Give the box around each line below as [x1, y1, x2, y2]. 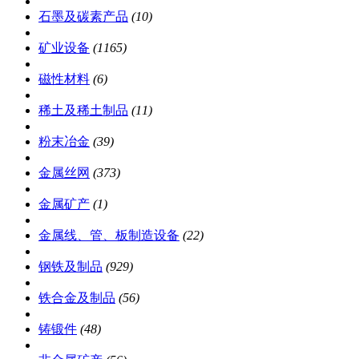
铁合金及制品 [38, 290, 115, 305]
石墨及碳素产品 [38, 9, 128, 23]
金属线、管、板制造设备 [38, 228, 179, 242]
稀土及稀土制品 [38, 103, 128, 117]
